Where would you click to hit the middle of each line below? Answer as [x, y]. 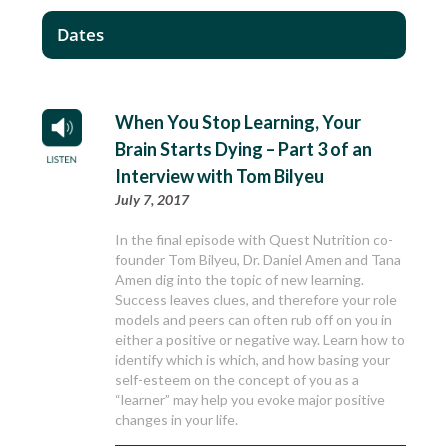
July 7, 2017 [152, 200]
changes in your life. [177, 420]
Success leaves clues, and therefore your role [256, 300]
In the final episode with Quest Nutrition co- [254, 240]
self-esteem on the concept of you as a [237, 380]
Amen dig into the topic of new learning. [240, 280]
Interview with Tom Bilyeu [220, 176]
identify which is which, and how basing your [253, 360]
